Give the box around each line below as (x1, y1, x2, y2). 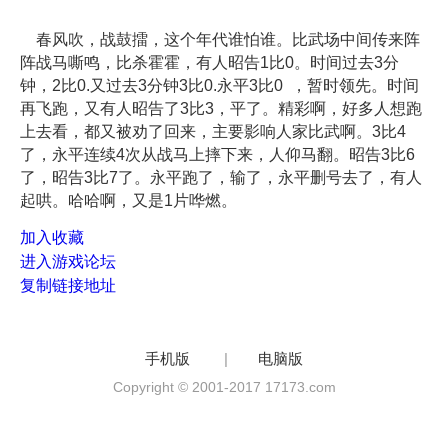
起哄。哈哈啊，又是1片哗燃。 (20, 192, 237, 210)
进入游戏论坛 (20, 252, 116, 270)
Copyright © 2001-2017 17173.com (112, 379, 336, 396)
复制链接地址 (20, 276, 116, 294)
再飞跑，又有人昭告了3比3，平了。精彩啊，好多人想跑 (20, 100, 422, 118)
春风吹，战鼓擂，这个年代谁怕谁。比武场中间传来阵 (20, 31, 420, 49)
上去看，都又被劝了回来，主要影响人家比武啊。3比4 (20, 123, 406, 141)
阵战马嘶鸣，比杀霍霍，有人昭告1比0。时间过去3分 (20, 54, 399, 72)
